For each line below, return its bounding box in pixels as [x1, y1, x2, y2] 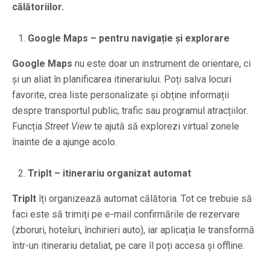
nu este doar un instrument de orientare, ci [72, 57, 251, 69]
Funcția [12, 120, 45, 132]
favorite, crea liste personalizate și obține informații [12, 89, 229, 101]
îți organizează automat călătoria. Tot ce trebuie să [36, 192, 252, 204]
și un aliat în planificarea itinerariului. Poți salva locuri [12, 73, 231, 85]
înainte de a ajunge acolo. [12, 136, 117, 148]
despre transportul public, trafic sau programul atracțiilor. [12, 104, 248, 116]
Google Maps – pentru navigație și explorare [28, 32, 230, 44]
